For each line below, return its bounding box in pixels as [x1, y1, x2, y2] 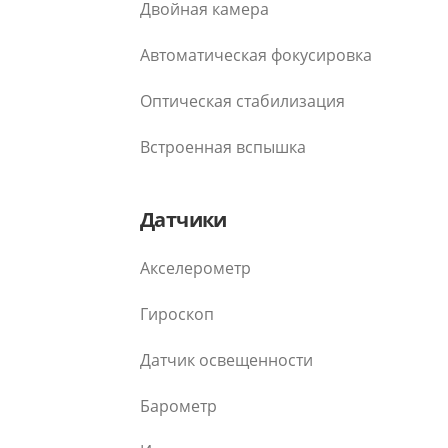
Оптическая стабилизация [140, 89, 345, 112]
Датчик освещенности [140, 348, 313, 371]
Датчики [140, 205, 227, 233]
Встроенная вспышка [140, 135, 306, 158]
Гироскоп [140, 303, 214, 326]
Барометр [140, 394, 217, 417]
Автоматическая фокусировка [140, 44, 372, 67]
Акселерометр [140, 257, 251, 280]
